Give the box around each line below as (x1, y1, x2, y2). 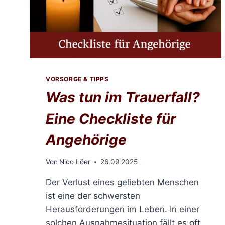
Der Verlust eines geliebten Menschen (46, 177, 199, 188)
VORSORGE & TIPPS (46, 75, 109, 83)
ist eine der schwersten (46, 191, 140, 201)
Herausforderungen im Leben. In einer (46, 204, 199, 215)
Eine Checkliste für (46, 109, 176, 127)
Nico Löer (59, 158, 91, 166)
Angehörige (46, 131, 127, 148)
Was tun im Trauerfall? (46, 88, 200, 106)
